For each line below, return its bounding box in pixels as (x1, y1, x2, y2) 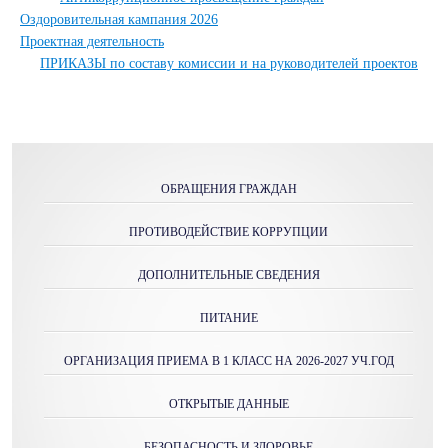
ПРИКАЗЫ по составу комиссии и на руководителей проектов (40, 56, 418, 71)
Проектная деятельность (20, 34, 164, 49)
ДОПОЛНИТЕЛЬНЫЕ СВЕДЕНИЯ (137, 268, 320, 282)
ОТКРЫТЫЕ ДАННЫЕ (168, 397, 289, 411)
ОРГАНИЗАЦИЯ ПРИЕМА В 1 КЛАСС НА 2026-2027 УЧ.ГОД (63, 354, 394, 368)
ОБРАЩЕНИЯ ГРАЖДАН (160, 182, 297, 196)
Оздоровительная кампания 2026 (20, 12, 218, 27)
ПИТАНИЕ (199, 311, 258, 325)
